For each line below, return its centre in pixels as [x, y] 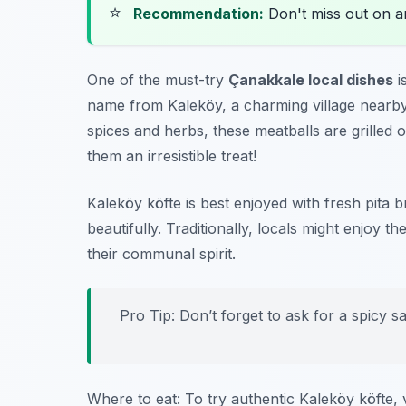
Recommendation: [198, 14]
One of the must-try [158, 80]
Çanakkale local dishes [311, 80]
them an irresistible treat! [172, 156]
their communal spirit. [161, 254]
